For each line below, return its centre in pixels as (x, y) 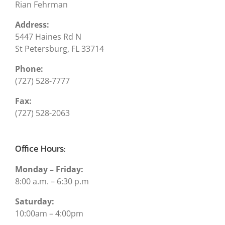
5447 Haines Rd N (48, 36)
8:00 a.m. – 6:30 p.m (52, 181)
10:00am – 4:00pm (49, 213)
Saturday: (35, 201)
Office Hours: (40, 148)
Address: (32, 24)
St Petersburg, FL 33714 (60, 48)
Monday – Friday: (49, 169)
